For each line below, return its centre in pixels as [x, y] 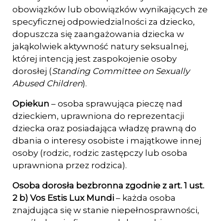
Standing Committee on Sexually [121, 71]
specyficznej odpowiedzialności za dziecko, [104, 22]
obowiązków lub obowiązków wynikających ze [110, 9]
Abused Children [47, 83]
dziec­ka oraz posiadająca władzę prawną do [104, 128]
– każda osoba [146, 198]
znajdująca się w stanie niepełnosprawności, [106, 210]
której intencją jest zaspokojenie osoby [94, 59]
